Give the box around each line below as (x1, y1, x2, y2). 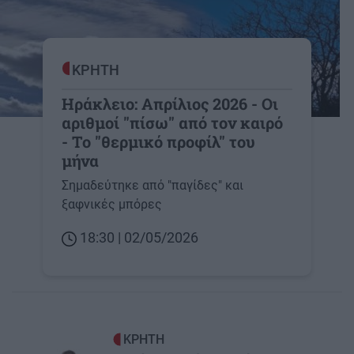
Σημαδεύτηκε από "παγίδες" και (62, 178, 243, 194)
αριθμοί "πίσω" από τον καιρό (62, 112, 283, 134)
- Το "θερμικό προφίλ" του (62, 131, 255, 153)
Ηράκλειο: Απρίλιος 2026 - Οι (62, 93, 278, 115)
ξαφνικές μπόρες (62, 197, 162, 213)
